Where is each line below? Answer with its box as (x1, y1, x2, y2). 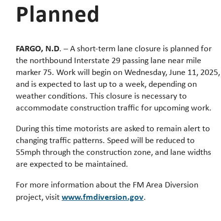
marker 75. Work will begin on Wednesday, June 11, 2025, (16, 66, 220, 78)
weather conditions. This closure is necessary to (16, 90, 187, 102)
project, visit (16, 191, 62, 203)
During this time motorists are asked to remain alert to (16, 122, 210, 135)
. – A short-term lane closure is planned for (59, 42, 212, 55)
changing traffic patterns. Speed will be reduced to (16, 134, 195, 147)
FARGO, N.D (16, 42, 59, 55)
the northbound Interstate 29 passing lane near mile (16, 54, 201, 67)
